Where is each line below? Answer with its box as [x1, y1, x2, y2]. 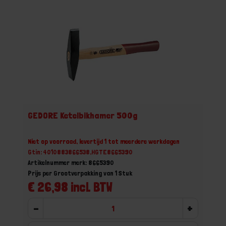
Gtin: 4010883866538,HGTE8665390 [28, 148, 133, 156]
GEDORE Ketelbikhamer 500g [28, 110, 137, 121]
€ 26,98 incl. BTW [28, 179, 112, 195]
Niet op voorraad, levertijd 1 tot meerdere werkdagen [28, 137, 180, 145]
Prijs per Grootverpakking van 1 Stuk [28, 169, 132, 177]
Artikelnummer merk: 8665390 [28, 158, 114, 166]
